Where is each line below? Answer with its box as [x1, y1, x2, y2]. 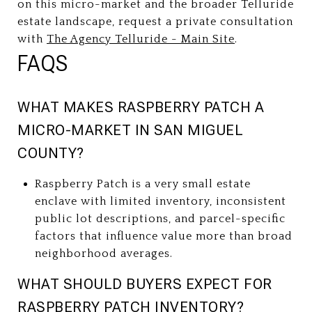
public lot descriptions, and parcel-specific [34, 212, 286, 225]
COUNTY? [17, 144, 84, 162]
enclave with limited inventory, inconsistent [34, 194, 286, 208]
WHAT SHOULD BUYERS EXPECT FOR [17, 275, 272, 292]
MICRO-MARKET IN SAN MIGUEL [17, 121, 243, 139]
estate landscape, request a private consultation [17, 15, 293, 28]
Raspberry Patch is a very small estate [34, 177, 251, 190]
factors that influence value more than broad [34, 229, 292, 242]
